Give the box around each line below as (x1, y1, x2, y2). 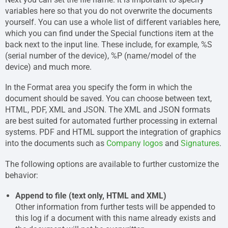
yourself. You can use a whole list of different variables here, (5, 17, 220, 27)
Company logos (106, 138, 163, 149)
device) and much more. (5, 62, 92, 72)
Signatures (181, 138, 219, 149)
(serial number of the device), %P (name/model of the (5, 50, 196, 61)
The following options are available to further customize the (5, 159, 219, 169)
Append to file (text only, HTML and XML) (15, 191, 166, 201)
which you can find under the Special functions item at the (5, 28, 213, 38)
